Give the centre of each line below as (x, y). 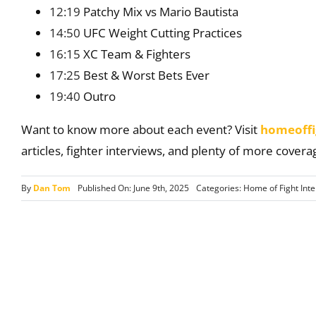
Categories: (220, 188)
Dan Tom (52, 188)
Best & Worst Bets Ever (145, 75)
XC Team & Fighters (135, 54)
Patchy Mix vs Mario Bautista (159, 11)
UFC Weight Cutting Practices (161, 32)
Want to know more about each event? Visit (141, 129)
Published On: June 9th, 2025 (133, 188)
